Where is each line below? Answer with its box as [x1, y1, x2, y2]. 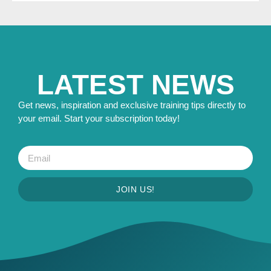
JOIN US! [116, 184, 155, 195]
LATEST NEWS [36, 69, 235, 100]
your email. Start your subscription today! [18, 113, 180, 123]
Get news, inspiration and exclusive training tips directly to [18, 100, 246, 110]
